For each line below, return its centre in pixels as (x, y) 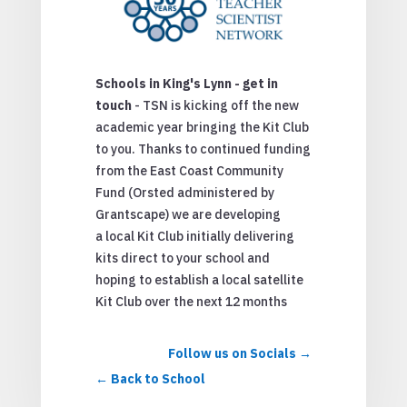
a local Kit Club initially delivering (194, 237)
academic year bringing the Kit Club (202, 128)
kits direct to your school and (182, 258)
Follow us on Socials (233, 354)
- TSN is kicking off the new (215, 106)
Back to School (158, 379)
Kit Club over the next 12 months (191, 302)
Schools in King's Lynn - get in (186, 84)
